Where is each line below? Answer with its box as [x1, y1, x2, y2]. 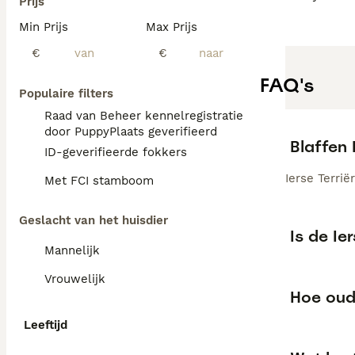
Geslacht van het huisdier [19, 213, 168, 227]
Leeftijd [24, 318, 67, 332]
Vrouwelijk [44, 272, 105, 286]
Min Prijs [19, 20, 68, 34]
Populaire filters [19, 86, 113, 101]
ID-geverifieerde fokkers [44, 145, 187, 159]
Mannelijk [44, 243, 100, 258]
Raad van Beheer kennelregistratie [44, 109, 243, 123]
